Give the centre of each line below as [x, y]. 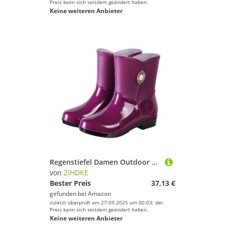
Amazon [99, 194]
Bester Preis [70, 183]
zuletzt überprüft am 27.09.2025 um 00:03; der [106, 202]
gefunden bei [69, 194]
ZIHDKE [76, 173]
